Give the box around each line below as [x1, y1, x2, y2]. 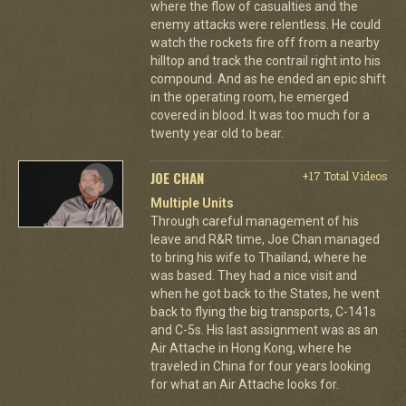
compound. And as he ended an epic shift [150, 71, 386, 86]
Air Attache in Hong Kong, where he [150, 340, 352, 355]
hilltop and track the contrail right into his [150, 53, 381, 68]
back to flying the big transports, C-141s [150, 304, 376, 319]
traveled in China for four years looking [150, 358, 371, 373]
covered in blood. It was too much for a [150, 107, 370, 122]
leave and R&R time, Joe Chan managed [150, 231, 380, 246]
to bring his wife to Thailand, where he [150, 249, 367, 265]
